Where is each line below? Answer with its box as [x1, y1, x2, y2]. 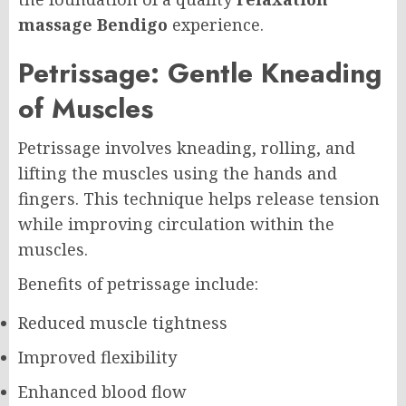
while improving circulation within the [18, 212, 334, 235]
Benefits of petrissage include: [18, 272, 258, 295]
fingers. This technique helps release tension [18, 187, 380, 209]
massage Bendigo [18, 13, 168, 35]
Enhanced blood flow [18, 380, 187, 402]
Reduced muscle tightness [18, 311, 227, 333]
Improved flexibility [18, 345, 177, 368]
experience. [168, 13, 264, 35]
